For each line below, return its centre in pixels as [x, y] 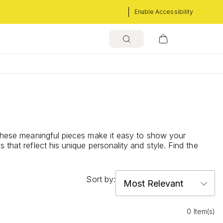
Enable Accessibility [164, 12]
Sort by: [101, 179]
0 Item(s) [201, 211]
